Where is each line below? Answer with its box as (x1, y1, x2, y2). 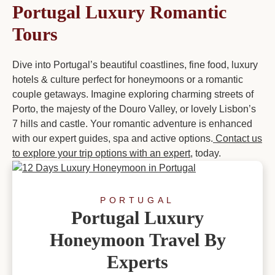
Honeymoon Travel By (49, 230, 226, 250)
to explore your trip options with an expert (12, 147, 190, 158)
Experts (107, 252, 168, 273)
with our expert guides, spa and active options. (12, 133, 213, 144)
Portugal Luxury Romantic (12, 1, 227, 22)
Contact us (213, 133, 262, 144)
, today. (190, 147, 221, 158)
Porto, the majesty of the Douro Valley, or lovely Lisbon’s (12, 103, 256, 114)
